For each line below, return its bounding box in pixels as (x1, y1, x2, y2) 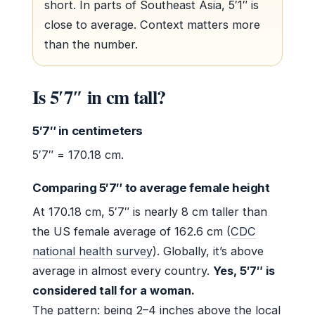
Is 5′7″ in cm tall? (32, 83, 166, 111)
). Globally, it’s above (153, 244, 264, 259)
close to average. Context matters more (44, 18, 260, 32)
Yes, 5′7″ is (213, 264, 275, 278)
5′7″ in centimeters (32, 124, 143, 139)
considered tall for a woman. (32, 283, 195, 298)
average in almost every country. (32, 264, 213, 278)
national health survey (32, 244, 153, 259)
